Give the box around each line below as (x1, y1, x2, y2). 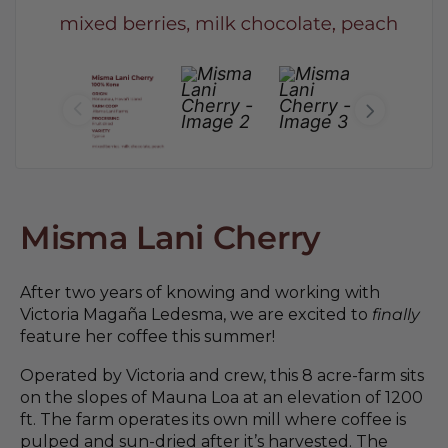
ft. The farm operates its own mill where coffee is (20, 410, 406, 430)
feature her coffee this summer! (20, 327, 275, 347)
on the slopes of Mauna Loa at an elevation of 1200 (20, 388, 423, 408)
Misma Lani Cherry (20, 218, 321, 258)
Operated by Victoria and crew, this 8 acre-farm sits (20, 366, 424, 386)
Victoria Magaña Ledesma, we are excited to (20, 305, 372, 325)
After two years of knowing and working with (20, 283, 380, 303)
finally (372, 305, 420, 325)
